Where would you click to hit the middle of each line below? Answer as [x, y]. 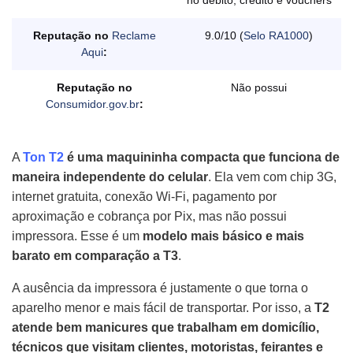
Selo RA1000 [276, 36]
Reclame [134, 36]
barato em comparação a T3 [95, 256]
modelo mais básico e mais [223, 236]
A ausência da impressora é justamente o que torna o [160, 288]
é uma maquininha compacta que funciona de [202, 158]
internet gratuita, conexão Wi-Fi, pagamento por [144, 197]
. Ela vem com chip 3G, [272, 177]
